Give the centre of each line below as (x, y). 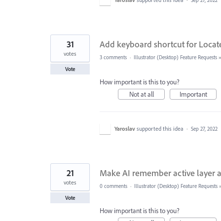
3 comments (113, 57)
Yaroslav (125, 129)
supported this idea (161, 129)
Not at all (141, 94)
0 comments (113, 186)
